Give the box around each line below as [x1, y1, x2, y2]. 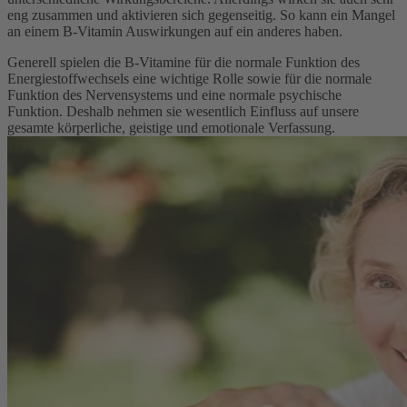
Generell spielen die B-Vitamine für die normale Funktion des [7, 55, 360, 71]
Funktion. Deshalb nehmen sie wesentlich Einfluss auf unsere [7, 104, 359, 120]
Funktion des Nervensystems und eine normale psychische [7, 87, 342, 104]
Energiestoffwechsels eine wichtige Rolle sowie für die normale [7, 71, 372, 87]
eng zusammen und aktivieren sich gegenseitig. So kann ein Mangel [7, 7, 395, 24]
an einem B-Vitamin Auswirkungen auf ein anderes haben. [7, 24, 342, 40]
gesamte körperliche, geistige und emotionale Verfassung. [7, 120, 335, 136]
